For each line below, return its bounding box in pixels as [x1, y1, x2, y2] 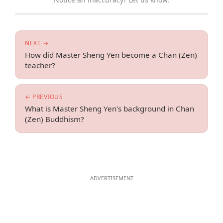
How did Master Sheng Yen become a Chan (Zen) [25, 50, 198, 60]
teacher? [25, 60, 56, 70]
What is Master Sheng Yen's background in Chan [25, 103, 195, 113]
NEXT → [25, 39, 49, 47]
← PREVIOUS [25, 92, 63, 101]
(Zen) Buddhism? [25, 113, 85, 124]
